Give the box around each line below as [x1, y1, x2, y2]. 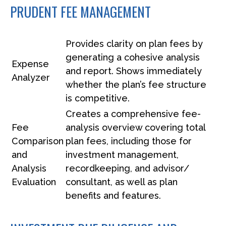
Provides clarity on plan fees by [66, 38, 203, 49]
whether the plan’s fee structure [66, 79, 206, 90]
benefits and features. [66, 190, 161, 201]
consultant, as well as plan [66, 176, 178, 187]
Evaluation [12, 176, 56, 187]
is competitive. [66, 92, 130, 103]
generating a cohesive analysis [66, 51, 200, 63]
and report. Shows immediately [66, 65, 202, 76]
